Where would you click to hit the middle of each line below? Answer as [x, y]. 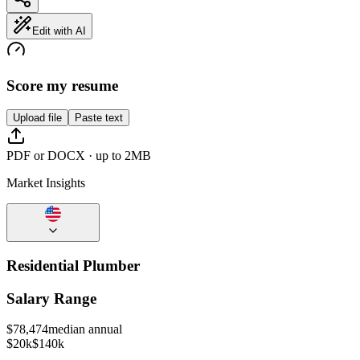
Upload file [37, 118]
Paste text [99, 118]
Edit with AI [59, 31]
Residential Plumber [73, 266]
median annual [85, 329]
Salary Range [51, 298]
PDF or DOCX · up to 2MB [79, 156]
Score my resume [62, 85]
